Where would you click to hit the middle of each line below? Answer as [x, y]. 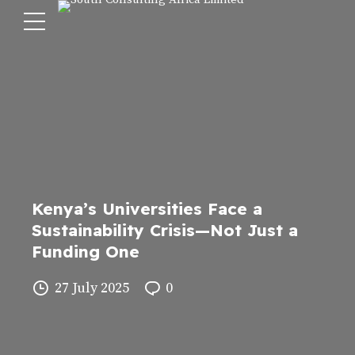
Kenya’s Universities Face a [147, 208]
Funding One [86, 251]
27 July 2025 [92, 288]
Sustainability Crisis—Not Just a [165, 230]
